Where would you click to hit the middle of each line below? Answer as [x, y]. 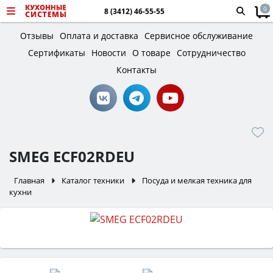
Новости [108, 53]
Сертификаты [56, 53]
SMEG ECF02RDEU [72, 156]
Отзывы [37, 36]
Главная [29, 180]
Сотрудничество [211, 53]
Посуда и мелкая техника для [197, 180]
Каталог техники [93, 180]
